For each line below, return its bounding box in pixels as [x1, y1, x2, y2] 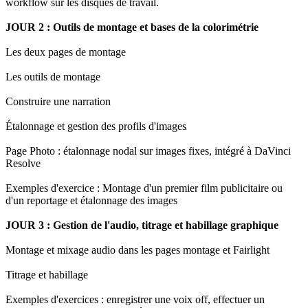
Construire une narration [5, 96, 111, 108]
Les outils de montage [5, 71, 100, 83]
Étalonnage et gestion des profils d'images [5, 120, 186, 133]
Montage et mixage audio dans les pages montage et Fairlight [5, 244, 269, 256]
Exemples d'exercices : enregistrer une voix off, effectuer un [5, 294, 265, 306]
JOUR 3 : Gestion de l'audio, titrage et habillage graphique [5, 219, 278, 232]
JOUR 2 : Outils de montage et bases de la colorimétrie [5, 21, 258, 34]
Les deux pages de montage [5, 46, 126, 58]
